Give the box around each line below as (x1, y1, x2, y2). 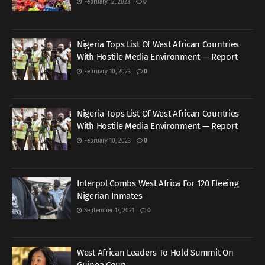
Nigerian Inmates (77, 190, 143, 201)
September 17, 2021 (82, 206, 134, 214)
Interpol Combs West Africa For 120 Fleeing (77, 177, 239, 189)
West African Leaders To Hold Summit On (77, 247, 234, 258)
